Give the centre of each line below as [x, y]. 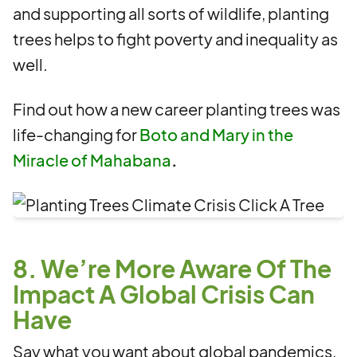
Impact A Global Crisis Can [164, 294]
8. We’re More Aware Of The [172, 269]
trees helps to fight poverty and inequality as [175, 39]
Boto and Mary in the [216, 134]
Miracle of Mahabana [92, 160]
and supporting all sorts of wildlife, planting [171, 13]
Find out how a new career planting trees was [177, 109]
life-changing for [76, 134]
